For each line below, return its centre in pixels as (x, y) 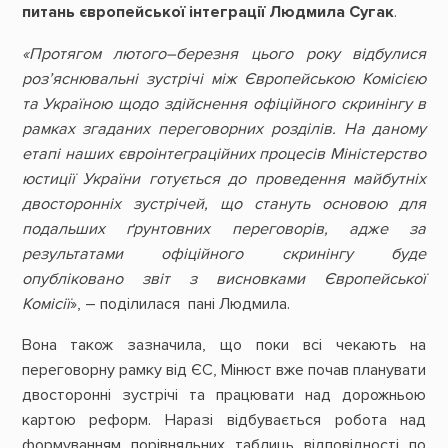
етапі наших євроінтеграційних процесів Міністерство (224, 153)
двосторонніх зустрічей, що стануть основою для (224, 203)
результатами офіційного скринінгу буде (224, 253)
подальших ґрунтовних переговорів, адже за (224, 228)
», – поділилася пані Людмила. (181, 303)
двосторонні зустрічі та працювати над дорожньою (224, 394)
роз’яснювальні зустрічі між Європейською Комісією (224, 78)
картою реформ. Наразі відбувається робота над (224, 419)
